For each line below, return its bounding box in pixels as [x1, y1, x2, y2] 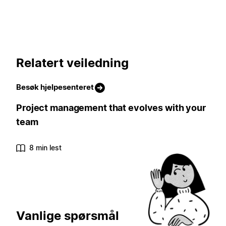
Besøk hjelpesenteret [16, 82, 94, 92]
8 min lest [29, 143, 62, 152]
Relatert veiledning [16, 55, 129, 70]
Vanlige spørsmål [16, 208, 119, 223]
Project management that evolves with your [16, 102, 206, 113]
